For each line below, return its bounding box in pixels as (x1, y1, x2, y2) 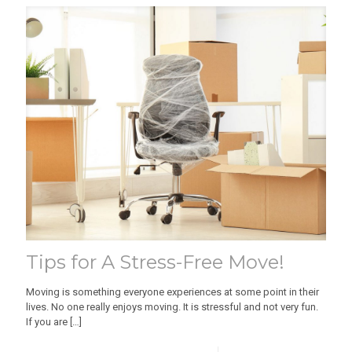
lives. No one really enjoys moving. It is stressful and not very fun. (26, 301, 318, 313)
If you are (26, 316, 68, 328)
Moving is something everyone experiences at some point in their (26, 286, 319, 299)
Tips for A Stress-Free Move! (26, 251, 284, 274)
